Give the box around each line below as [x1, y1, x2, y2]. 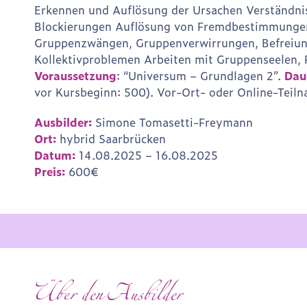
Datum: [34, 147, 75, 164]
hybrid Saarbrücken [56, 130, 166, 147]
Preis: [34, 163, 65, 180]
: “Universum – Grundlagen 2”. [116, 67, 284, 84]
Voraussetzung [34, 67, 116, 84]
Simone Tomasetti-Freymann [92, 114, 253, 131]
